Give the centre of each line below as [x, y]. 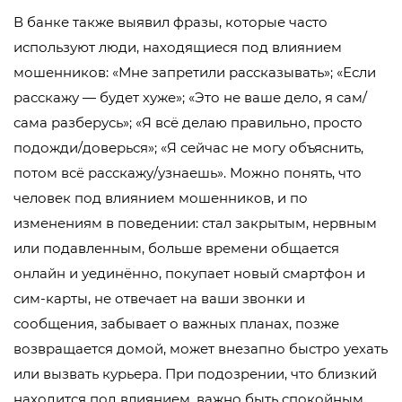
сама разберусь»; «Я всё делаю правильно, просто [188, 123]
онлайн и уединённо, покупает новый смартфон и [189, 274]
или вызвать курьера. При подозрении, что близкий [195, 374]
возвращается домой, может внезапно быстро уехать [201, 349]
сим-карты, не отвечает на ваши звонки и [159, 299]
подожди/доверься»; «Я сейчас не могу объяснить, [188, 148]
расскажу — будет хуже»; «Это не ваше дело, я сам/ [190, 98]
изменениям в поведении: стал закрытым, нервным [195, 223]
